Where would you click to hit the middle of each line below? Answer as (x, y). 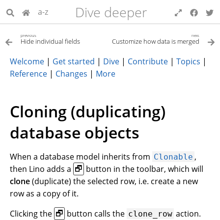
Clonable (174, 157)
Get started (74, 61)
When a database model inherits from (81, 156)
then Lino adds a (41, 169)
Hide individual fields (50, 41)
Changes (71, 74)
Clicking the (32, 213)
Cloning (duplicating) (88, 111)
